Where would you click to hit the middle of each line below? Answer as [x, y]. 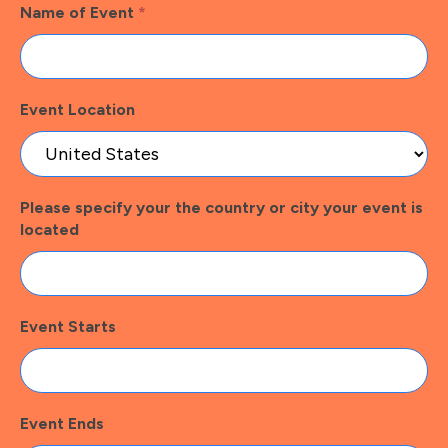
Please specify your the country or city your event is [221, 207]
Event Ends [62, 423]
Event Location [77, 109]
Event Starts [68, 326]
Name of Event [79, 12]
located [49, 229]
